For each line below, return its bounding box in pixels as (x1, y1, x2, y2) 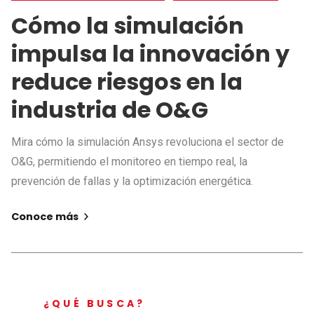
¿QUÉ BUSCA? (43, 296, 146, 311)
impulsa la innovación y (11, 37, 289, 69)
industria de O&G (11, 93, 208, 125)
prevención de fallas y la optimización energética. (11, 174, 253, 188)
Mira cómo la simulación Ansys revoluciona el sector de (11, 135, 284, 149)
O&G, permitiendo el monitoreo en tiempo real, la (11, 154, 247, 168)
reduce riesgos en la (11, 65, 243, 97)
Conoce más (11, 209, 81, 224)
